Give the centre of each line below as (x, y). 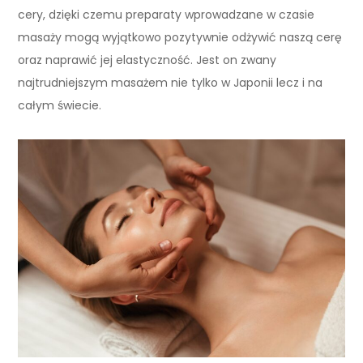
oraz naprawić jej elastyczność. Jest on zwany (147, 60)
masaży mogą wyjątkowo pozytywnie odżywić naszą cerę (180, 37)
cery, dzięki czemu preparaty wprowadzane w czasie (167, 15)
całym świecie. (60, 105)
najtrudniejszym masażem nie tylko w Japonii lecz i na (171, 83)
